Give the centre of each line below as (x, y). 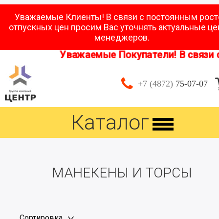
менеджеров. (122, 37)
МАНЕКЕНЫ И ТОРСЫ (122, 173)
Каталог (110, 122)
